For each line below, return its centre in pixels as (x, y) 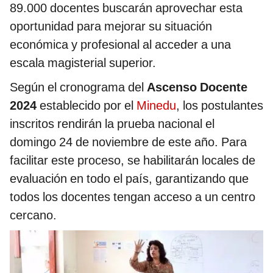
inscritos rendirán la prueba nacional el (112, 123)
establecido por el (87, 105)
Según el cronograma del (78, 87)
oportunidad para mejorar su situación (111, 26)
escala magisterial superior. (83, 62)
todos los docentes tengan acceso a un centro (133, 197)
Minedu (156, 105)
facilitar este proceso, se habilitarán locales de (133, 160)
